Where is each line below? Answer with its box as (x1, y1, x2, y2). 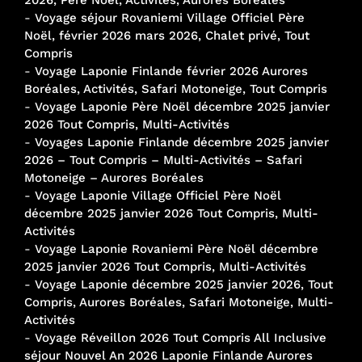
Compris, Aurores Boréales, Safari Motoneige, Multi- (24, 294, 334, 309)
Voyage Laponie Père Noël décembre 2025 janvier (35, 99, 330, 114)
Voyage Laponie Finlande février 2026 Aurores (35, 63, 308, 78)
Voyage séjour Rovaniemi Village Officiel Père (35, 10, 305, 25)
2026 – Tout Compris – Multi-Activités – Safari (24, 152, 302, 167)
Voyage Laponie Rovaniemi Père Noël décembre (35, 241, 318, 256)
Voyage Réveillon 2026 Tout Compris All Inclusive (35, 330, 326, 345)
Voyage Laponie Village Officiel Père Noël (35, 187, 281, 203)
